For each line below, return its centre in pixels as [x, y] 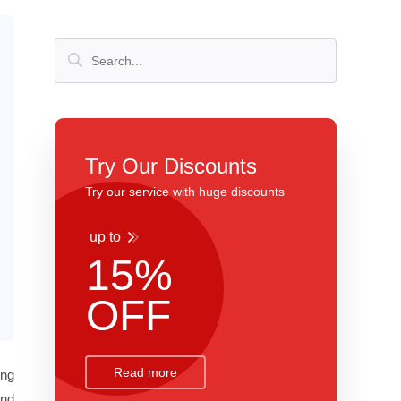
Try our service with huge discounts [185, 192]
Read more [145, 372]
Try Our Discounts [171, 166]
